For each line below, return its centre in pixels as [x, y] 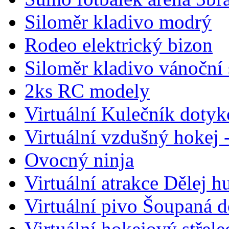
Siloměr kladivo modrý [118, 21]
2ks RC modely [87, 90]
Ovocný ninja [79, 159]
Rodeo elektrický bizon [119, 44]
